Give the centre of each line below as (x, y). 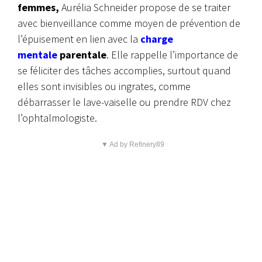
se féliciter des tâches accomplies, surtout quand (124, 71)
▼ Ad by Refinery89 (132, 145)
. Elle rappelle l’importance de (172, 55)
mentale (37, 55)
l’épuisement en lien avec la (78, 39)
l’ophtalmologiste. (57, 118)
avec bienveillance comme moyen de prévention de (129, 23)
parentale (83, 55)
